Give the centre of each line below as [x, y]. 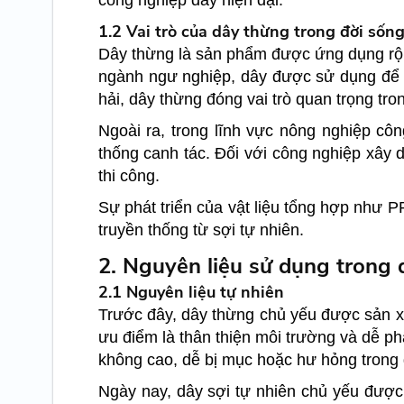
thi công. [129, 176]
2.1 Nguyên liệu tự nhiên [191, 293]
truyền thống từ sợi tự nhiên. [201, 230]
